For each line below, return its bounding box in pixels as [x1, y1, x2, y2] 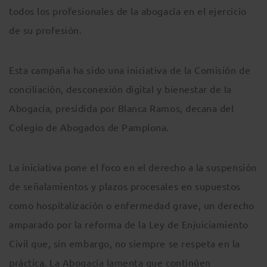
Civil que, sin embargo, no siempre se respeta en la [9, 237, 241, 250]
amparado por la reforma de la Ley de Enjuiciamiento [9, 218, 249, 231]
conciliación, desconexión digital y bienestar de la [9, 83, 232, 95]
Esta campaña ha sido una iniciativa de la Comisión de [9, 64, 251, 76]
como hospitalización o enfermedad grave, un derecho [9, 199, 255, 212]
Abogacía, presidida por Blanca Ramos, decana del [9, 102, 234, 114]
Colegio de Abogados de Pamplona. [9, 121, 169, 133]
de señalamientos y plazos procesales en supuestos [9, 180, 241, 193]
